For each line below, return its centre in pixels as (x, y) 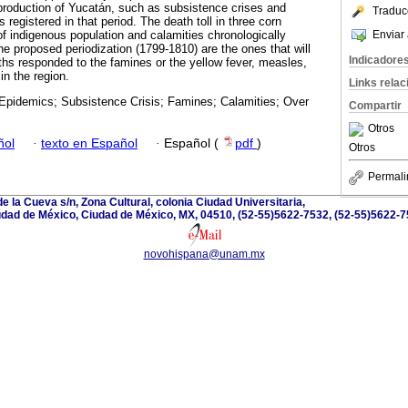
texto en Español (89, 143)
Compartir (375, 106)
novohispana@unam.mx (204, 254)
